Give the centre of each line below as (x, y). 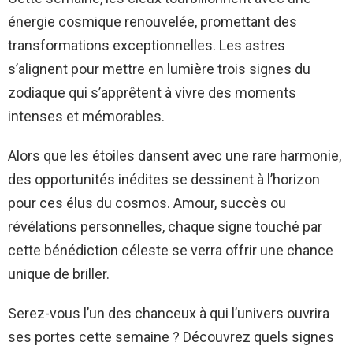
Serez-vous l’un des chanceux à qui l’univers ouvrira (169, 314)
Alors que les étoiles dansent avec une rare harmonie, (175, 156)
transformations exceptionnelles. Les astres (147, 46)
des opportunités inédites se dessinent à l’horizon (164, 180)
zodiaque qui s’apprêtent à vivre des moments (152, 93)
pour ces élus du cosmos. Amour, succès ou (147, 203)
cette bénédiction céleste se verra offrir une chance (171, 251)
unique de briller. (59, 274)
